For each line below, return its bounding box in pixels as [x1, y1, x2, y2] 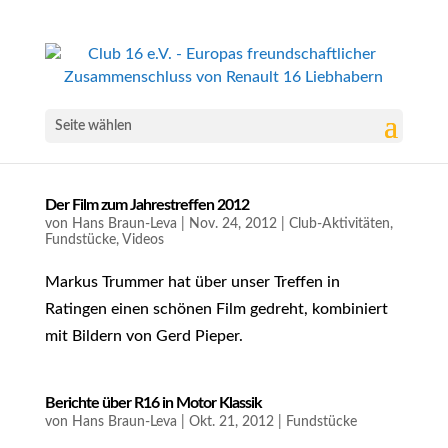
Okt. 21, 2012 [188, 415, 274, 429]
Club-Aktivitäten [288, 217, 390, 231]
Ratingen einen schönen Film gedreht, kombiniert [44, 301, 388, 317]
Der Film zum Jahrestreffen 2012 [44, 197, 249, 213]
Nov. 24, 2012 [188, 217, 277, 231]
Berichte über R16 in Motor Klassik [44, 395, 262, 411]
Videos [121, 233, 164, 247]
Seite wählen [54, 119, 132, 133]
